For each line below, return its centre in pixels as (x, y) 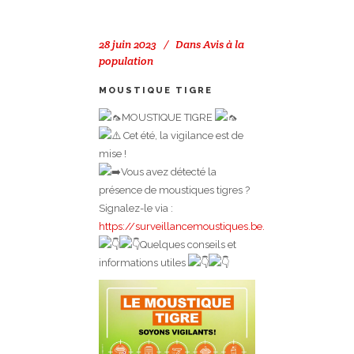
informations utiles (143, 263)
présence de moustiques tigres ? (174, 190)
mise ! (113, 154)
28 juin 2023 (128, 45)
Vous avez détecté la (169, 172)
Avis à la (224, 45)
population (126, 61)
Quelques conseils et (188, 245)
